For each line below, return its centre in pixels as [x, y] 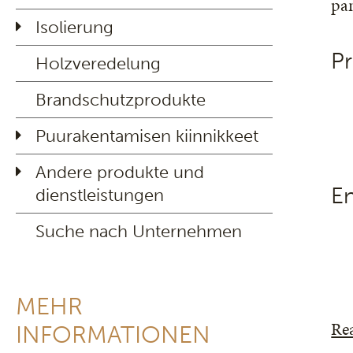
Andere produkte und [120, 172]
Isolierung [74, 27]
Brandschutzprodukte [121, 100]
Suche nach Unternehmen [139, 231]
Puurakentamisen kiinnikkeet [147, 136]
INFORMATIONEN [113, 335]
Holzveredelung [98, 63]
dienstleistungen [100, 195]
